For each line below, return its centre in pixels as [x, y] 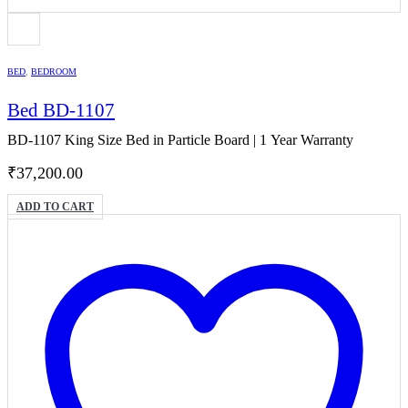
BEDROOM [54, 71]
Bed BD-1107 [61, 110]
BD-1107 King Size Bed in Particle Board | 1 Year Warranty [181, 139]
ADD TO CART [55, 206]
